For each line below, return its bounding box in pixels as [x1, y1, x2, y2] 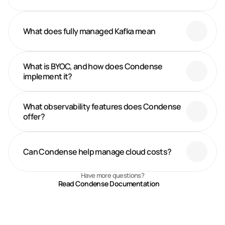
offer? [23, 111, 46, 122]
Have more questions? [81, 171, 144, 180]
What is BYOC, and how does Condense [23, 61, 163, 72]
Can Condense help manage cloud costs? [23, 146, 172, 157]
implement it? [23, 71, 72, 82]
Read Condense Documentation [58, 179, 160, 188]
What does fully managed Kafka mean [23, 26, 156, 37]
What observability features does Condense [23, 101, 181, 112]
